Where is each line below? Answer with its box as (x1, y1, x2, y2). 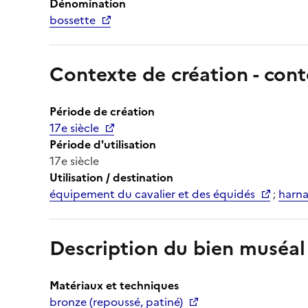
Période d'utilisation (49, 135, 156, 153)
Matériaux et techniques (49, 276, 179, 294)
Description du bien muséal (49, 233, 305, 263)
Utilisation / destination (49, 168, 173, 186)
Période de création (49, 102, 155, 120)
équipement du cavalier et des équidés (49, 185, 255, 202)
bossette (49, 11, 96, 28)
